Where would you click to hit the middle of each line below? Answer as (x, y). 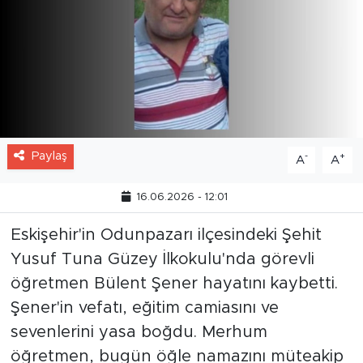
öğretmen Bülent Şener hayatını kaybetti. (174, 329)
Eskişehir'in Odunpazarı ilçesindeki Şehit (166, 281)
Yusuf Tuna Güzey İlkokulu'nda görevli (162, 305)
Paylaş (49, 202)
